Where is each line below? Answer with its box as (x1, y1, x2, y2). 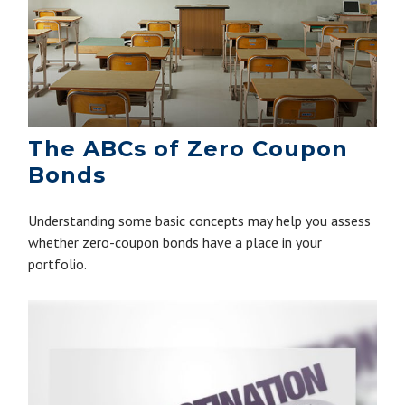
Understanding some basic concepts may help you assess (28, 212, 372, 231)
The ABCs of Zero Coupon (28, 136, 349, 163)
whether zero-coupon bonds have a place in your (28, 233, 323, 252)
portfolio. (28, 255, 88, 274)
